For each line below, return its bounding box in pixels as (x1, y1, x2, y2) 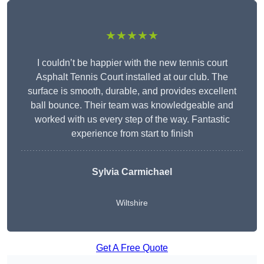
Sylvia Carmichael (92, 167, 172, 177)
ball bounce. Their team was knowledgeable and (31, 100, 233, 111)
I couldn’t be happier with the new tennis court (37, 58, 227, 68)
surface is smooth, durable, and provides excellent (28, 86, 236, 97)
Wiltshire (116, 198, 148, 208)
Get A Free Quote (96, 243, 168, 253)
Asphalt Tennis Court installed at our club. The (36, 72, 228, 82)
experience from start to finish (71, 128, 193, 139)
